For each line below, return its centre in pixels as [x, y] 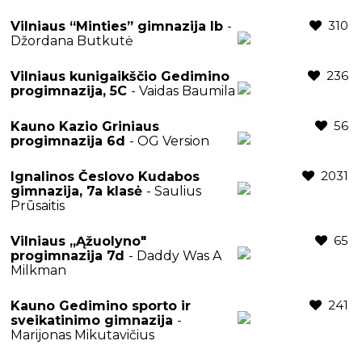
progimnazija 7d [69, 255]
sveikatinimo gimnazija [94, 320]
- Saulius [174, 191]
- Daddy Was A [175, 255]
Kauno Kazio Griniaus [85, 126]
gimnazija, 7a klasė [78, 191]
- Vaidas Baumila [183, 90]
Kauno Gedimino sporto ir [101, 305]
